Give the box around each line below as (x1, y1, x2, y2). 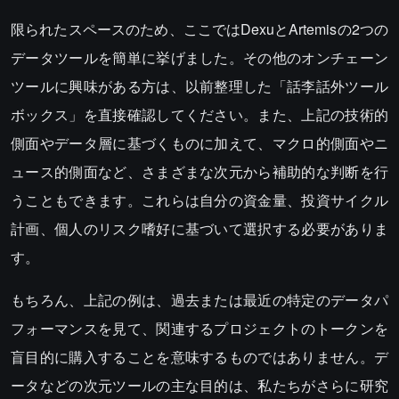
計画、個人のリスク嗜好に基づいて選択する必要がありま (11, 218, 388, 240)
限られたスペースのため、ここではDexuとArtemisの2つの (11, 19, 388, 40)
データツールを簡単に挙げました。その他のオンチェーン (11, 47, 388, 69)
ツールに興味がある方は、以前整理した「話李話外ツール (11, 76, 388, 97)
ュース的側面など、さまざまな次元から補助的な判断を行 (11, 161, 388, 183)
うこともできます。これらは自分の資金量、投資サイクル (11, 190, 388, 211)
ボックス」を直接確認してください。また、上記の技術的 (11, 104, 388, 126)
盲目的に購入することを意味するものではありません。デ (11, 346, 388, 368)
